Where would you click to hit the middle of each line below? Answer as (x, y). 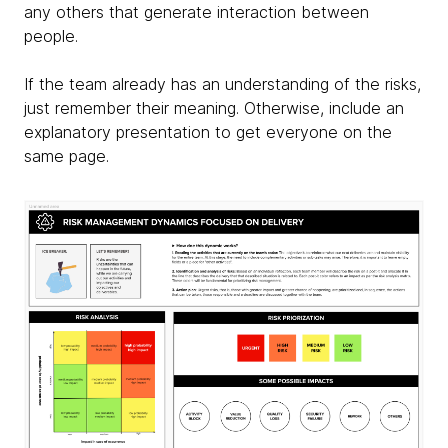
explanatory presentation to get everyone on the (208, 132)
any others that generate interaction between (196, 12)
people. (51, 36)
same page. (66, 156)
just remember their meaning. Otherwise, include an (214, 108)
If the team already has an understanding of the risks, (222, 84)
